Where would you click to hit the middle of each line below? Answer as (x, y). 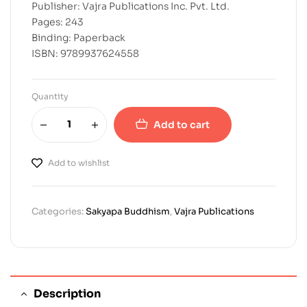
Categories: (59, 211)
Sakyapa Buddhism (128, 211)
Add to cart (182, 124)
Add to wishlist (79, 162)
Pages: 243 (58, 22)
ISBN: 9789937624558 (85, 53)
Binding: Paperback (78, 37)
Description (67, 293)
